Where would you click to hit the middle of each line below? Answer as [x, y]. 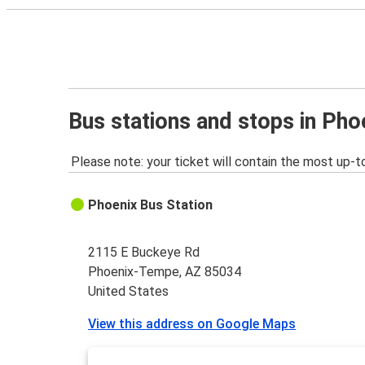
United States [129, 292]
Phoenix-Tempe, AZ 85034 [165, 272]
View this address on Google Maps [192, 324]
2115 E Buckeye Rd [144, 253]
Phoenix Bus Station [151, 205]
